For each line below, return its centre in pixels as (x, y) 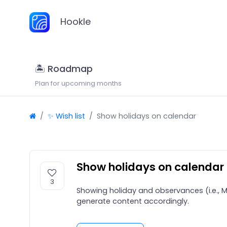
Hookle (74, 22)
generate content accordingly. (133, 201)
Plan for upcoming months (78, 84)
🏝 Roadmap (64, 69)
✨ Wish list (66, 116)
